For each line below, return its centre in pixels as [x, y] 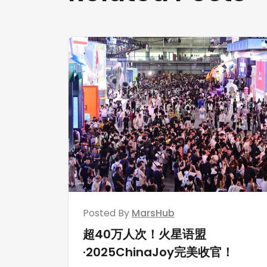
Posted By [107, 213]
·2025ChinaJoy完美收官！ [158, 252]
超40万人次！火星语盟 [145, 234]
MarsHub [153, 213]
